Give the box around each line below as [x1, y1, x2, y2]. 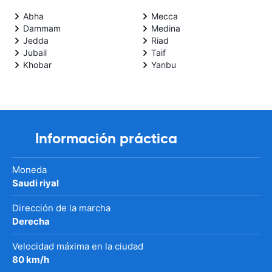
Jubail [23, 47, 47, 58]
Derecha [12, 215, 50, 227]
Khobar [23, 59, 52, 70]
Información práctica [35, 129, 177, 148]
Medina [151, 22, 180, 33]
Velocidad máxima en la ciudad [12, 240, 143, 252]
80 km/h [12, 253, 49, 265]
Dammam [23, 22, 61, 33]
